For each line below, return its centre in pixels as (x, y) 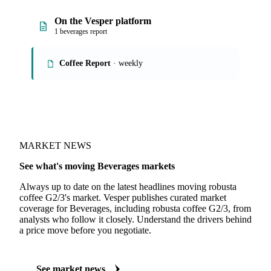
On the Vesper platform (103, 21)
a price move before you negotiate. (85, 230)
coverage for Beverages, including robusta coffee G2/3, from (135, 208)
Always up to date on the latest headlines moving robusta (128, 187)
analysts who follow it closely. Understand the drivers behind (135, 219)
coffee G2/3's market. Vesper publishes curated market (123, 198)
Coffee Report (85, 63)
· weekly (127, 63)
